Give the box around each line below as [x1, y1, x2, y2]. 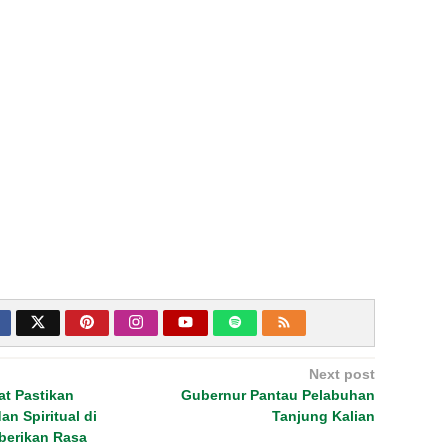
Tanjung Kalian [271, 408, 375, 424]
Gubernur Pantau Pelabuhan [180, 387, 375, 403]
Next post [308, 366, 375, 382]
